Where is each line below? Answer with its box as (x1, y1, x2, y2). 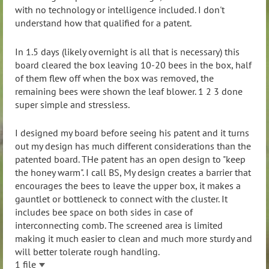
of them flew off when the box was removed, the (15, 71, 214, 84)
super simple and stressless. (15, 98, 130, 110)
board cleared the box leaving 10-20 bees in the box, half (15, 58, 252, 71)
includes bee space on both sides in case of (15, 206, 193, 219)
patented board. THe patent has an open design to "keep (15, 153, 246, 166)
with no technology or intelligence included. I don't (15, 4, 225, 16)
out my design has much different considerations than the (15, 140, 251, 153)
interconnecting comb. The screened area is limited (15, 219, 223, 232)
